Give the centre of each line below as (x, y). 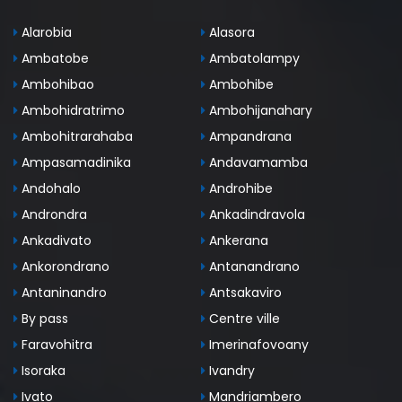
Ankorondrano (64, 267)
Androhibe (239, 189)
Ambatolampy (253, 59)
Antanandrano (253, 267)
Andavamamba (257, 163)
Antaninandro (62, 293)
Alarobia (45, 33)
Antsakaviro (244, 293)
